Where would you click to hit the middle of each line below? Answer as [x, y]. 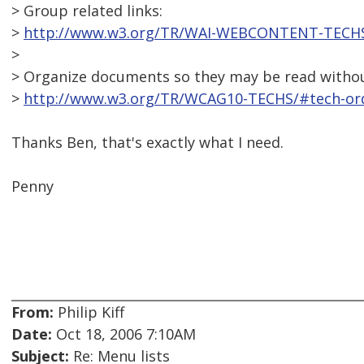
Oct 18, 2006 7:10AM [124, 334]
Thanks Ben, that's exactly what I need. [147, 143]
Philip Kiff [89, 312]
